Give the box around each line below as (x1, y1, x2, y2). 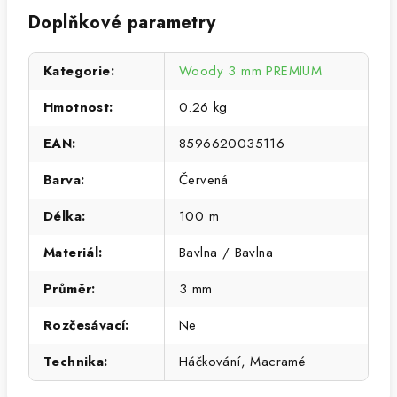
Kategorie (43, 61, 111, 81)
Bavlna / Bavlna (179, 243, 273, 262)
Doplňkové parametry (28, 10, 216, 35)
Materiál (43, 243, 99, 262)
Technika (43, 352, 105, 371)
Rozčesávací (43, 315, 126, 335)
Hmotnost (43, 97, 110, 117)
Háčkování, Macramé (179, 352, 306, 371)
